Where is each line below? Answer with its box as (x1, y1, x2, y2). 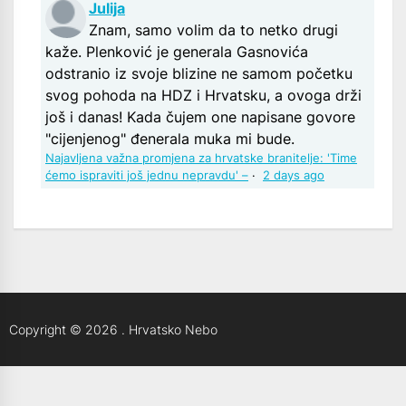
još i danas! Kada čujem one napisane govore (45, 108, 355, 127)
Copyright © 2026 (9, 322, 121, 338)
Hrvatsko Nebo (129, 322, 217, 338)
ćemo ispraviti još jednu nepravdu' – (45, 169, 248, 183)
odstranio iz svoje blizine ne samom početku (45, 64, 353, 83)
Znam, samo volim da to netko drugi (89, 21, 338, 40)
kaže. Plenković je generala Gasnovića (45, 43, 308, 62)
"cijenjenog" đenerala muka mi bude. (45, 130, 295, 149)
